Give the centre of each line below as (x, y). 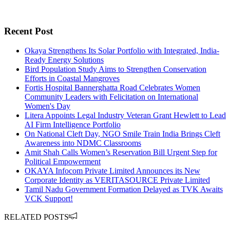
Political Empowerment (63, 162)
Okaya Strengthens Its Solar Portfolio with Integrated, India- (122, 51)
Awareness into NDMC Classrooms (83, 143)
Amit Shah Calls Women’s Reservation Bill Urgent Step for (121, 152)
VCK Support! (49, 199)
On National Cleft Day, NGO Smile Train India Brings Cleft (122, 134)
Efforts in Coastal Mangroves (72, 79)
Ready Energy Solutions (64, 60)
